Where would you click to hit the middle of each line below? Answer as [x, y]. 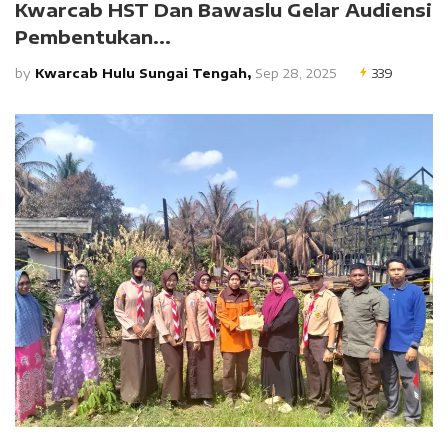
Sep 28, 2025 [293, 72]
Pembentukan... [93, 36]
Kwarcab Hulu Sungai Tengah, [143, 72]
